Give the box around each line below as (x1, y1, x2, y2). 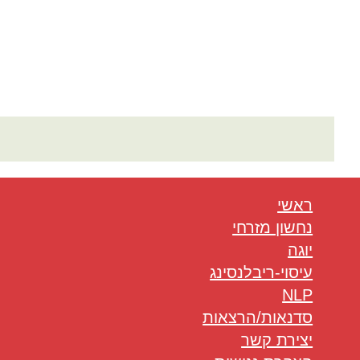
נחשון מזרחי (232, 219, 313, 236)
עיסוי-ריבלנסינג (210, 264, 313, 281)
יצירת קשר (241, 331, 313, 349)
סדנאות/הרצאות (202, 309, 313, 326)
